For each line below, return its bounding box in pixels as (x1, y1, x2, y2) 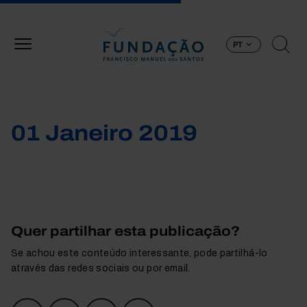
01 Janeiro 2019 (11, 121, 197, 145)
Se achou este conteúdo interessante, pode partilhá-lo (11, 248, 268, 258)
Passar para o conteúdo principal (152, 2, 304, 13)
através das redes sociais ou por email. (11, 263, 191, 273)
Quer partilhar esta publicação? (11, 223, 240, 238)
